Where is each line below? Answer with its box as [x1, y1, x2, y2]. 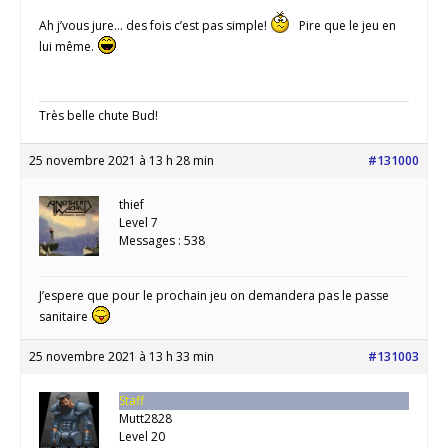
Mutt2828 [119, 409, 172, 427]
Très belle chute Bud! [39, 106, 158, 124]
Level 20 [119, 427, 165, 445]
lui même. [39, 37, 97, 55]
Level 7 [119, 213, 158, 231]
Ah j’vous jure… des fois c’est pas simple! [39, 16, 270, 34]
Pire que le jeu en [290, 16, 396, 34]
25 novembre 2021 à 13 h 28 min [29, 151, 214, 169]
